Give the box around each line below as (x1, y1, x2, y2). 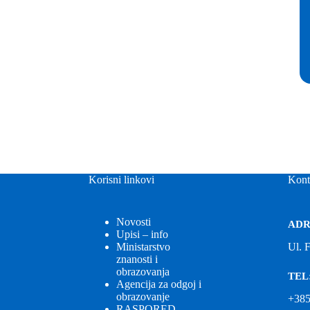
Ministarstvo (116, 240, 170, 253)
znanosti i (116, 253, 158, 265)
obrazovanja (116, 265, 170, 277)
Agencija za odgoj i (116, 277, 201, 290)
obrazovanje (116, 290, 170, 302)
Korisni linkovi (88, 174, 154, 185)
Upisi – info (116, 228, 168, 240)
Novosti (116, 215, 151, 228)
